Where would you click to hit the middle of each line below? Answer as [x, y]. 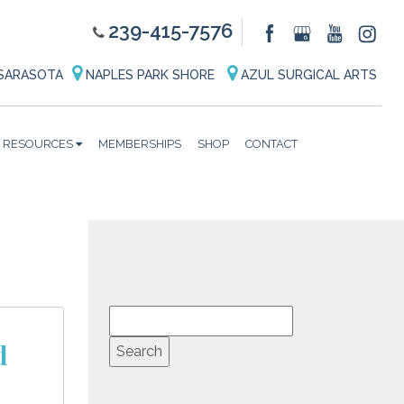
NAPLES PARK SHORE [150, 74]
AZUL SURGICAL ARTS [307, 74]
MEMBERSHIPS [139, 143]
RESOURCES [37, 143]
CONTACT [271, 143]
